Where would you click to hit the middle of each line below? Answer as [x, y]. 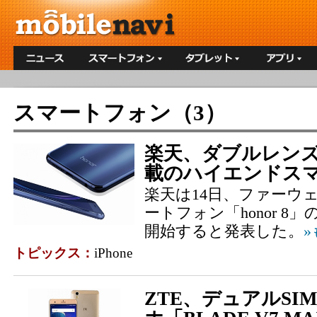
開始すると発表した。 [224, 231]
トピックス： [54, 253]
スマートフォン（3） [120, 113]
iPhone [113, 253]
